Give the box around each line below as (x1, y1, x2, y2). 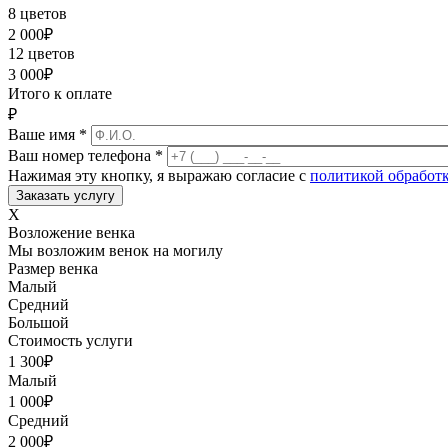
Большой (8, 314, 69, 331)
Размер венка (8, 260, 98, 277)
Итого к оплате (8, 85, 112, 102)
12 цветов (8, 45, 75, 62)
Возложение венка (8, 224, 135, 241)
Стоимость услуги (8, 332, 133, 349)
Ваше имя (8, 126, 79, 143)
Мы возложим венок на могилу (8, 242, 223, 259)
